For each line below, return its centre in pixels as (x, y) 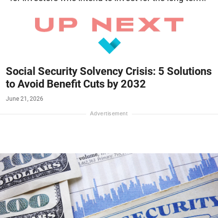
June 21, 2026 (25, 99)
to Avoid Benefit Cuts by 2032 (76, 84)
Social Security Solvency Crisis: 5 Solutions (109, 71)
